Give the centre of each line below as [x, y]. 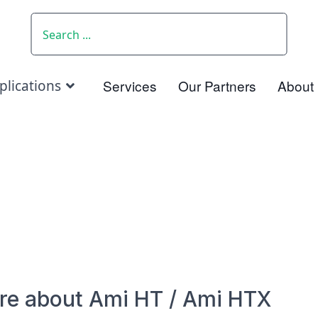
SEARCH [55, 25]
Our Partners [217, 86]
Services [130, 86]
